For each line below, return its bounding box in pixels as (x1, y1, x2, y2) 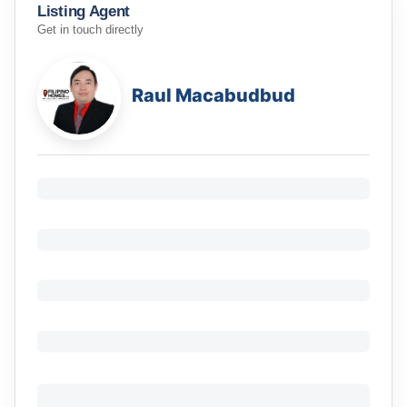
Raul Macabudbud (132, 84, 295, 107)
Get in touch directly (37, 24, 144, 37)
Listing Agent (37, 2, 131, 20)
